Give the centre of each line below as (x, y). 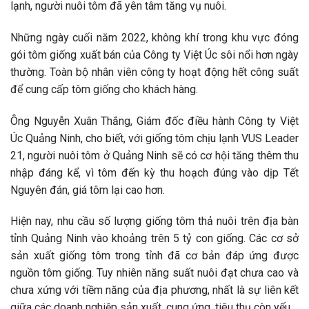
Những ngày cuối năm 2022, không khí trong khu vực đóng (154, 37)
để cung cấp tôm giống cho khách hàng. (104, 89)
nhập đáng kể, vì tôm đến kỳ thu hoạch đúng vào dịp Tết (154, 172)
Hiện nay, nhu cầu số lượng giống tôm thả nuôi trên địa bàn (154, 221)
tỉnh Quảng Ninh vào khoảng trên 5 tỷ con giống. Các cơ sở (154, 239)
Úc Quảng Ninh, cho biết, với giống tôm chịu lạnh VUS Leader (154, 138)
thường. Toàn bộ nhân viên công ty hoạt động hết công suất (154, 72)
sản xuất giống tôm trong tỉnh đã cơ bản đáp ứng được (154, 256)
